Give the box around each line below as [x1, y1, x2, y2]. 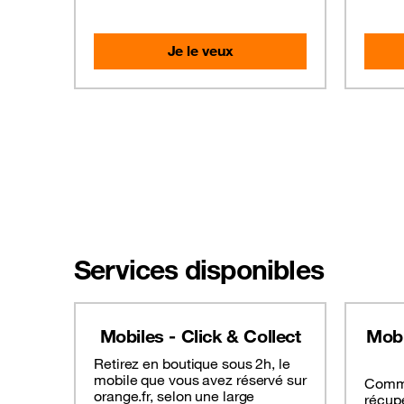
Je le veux [167, 41, 234, 60]
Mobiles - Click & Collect [99, 325, 301, 348]
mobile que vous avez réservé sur [94, 371, 307, 390]
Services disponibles [74, 252, 324, 287]
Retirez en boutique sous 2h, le [94, 354, 290, 373]
